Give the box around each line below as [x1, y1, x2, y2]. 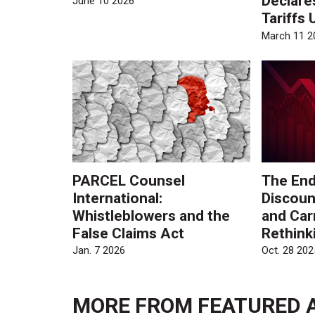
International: [72, 189, 163, 207]
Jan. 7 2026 [72, 244, 126, 257]
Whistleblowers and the [72, 207, 231, 224]
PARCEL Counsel [72, 172, 186, 189]
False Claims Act [72, 224, 185, 242]
